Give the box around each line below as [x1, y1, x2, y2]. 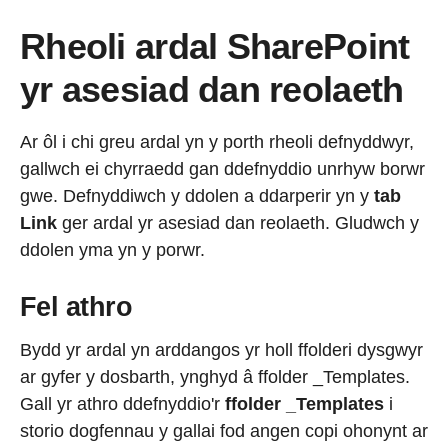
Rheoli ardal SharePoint [20, 26, 410, 68]
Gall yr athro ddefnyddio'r [20, 393, 225, 414]
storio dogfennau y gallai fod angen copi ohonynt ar [20, 420, 428, 441]
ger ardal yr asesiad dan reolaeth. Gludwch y [57, 213, 419, 234]
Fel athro [20, 292, 133, 323]
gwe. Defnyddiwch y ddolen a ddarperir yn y [20, 186, 374, 207]
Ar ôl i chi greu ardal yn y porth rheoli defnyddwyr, [20, 132, 414, 153]
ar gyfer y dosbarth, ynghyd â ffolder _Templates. [20, 366, 410, 387]
